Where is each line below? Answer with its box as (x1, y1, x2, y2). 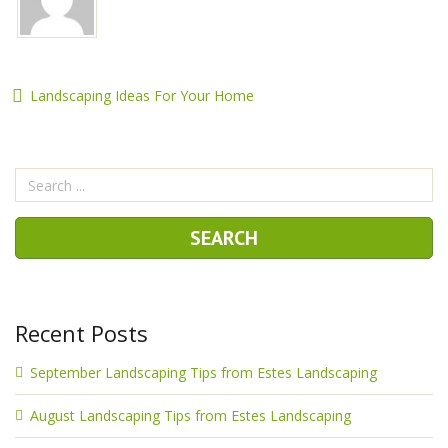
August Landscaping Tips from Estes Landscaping (30, 406, 351, 425)
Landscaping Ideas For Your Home (30, 86, 254, 105)
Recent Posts (15, 318, 148, 348)
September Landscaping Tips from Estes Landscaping (30, 363, 377, 382)
